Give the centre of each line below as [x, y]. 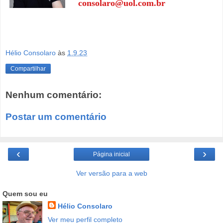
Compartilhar [28, 69]
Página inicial [111, 155]
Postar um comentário [56, 116]
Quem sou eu [25, 194]
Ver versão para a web [111, 173]
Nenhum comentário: [54, 95]
